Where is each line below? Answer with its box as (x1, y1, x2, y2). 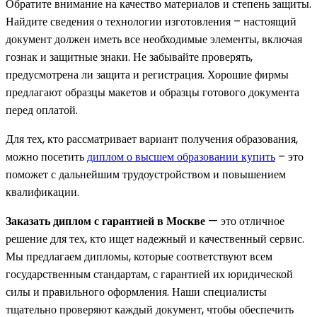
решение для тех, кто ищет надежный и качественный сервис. (6, 231, 304, 248)
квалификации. (6, 184, 79, 201)
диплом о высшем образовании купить (87, 149, 275, 166)
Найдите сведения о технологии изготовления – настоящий (6, 13, 296, 30)
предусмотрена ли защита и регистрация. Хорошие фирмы (6, 67, 289, 83)
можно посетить (6, 149, 87, 166)
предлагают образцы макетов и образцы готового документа (6, 84, 299, 101)
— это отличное (205, 213, 284, 230)
